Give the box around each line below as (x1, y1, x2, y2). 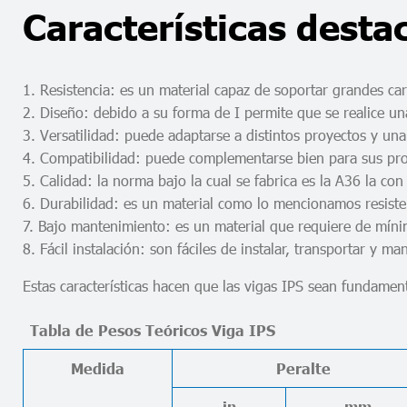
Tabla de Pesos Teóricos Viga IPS (30, 321, 275, 339)
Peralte (276, 359, 331, 377)
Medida (71, 359, 124, 377)
